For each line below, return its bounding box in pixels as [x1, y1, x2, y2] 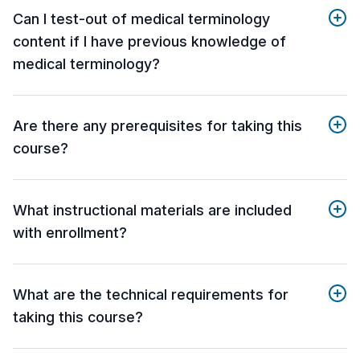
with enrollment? [13, 223, 127, 241]
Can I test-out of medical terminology [13, 10, 270, 27]
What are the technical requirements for [13, 285, 288, 303]
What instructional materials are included [13, 201, 292, 219]
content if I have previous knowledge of [13, 32, 286, 50]
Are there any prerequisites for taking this [13, 117, 302, 134]
